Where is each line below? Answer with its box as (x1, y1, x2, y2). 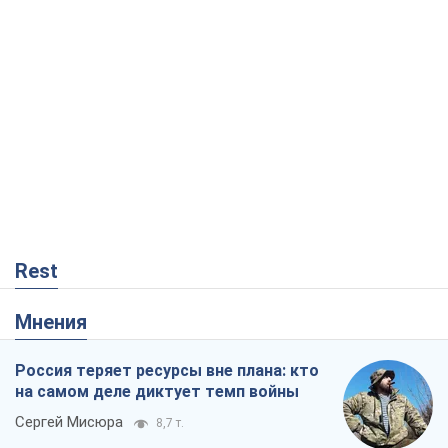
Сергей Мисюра (15, 413, 123, 432)
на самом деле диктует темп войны (15, 382, 299, 402)
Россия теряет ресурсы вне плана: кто (15, 361, 319, 381)
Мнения (32, 310, 87, 335)
